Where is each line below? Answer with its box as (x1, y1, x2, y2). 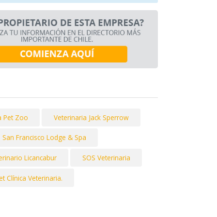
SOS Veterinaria (82, 153, 130, 163)
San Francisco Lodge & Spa (2, 133, 86, 142)
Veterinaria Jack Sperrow (53, 112, 129, 122)
